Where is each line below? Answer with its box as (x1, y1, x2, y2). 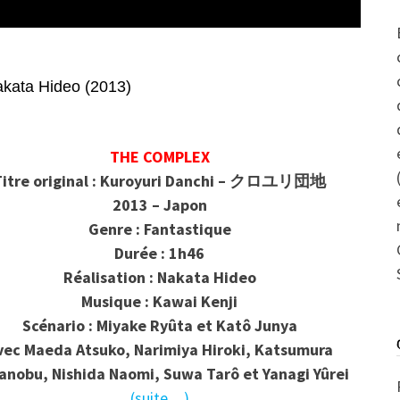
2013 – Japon (112, 194, 207, 215)
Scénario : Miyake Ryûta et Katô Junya (21, 314, 297, 336)
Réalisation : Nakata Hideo (62, 266, 256, 287)
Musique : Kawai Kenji (81, 290, 238, 312)
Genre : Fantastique (87, 218, 231, 239)
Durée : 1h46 (114, 242, 205, 263)
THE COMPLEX (109, 146, 210, 167)
